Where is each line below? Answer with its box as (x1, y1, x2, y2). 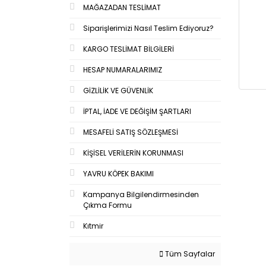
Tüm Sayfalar (163, 248, 215, 259)
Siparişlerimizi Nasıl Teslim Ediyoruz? (83, 23, 214, 33)
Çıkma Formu (83, 199, 132, 210)
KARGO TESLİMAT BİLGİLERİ (83, 43, 174, 54)
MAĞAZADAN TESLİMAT (83, 2, 161, 12)
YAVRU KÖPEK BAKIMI (83, 168, 154, 179)
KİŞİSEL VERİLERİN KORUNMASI (83, 147, 183, 158)
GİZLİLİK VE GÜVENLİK (83, 85, 153, 96)
